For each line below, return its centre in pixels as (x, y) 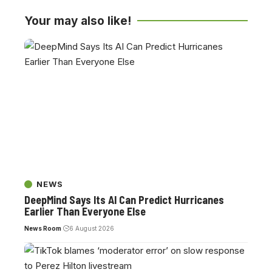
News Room (43, 228)
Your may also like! (78, 21)
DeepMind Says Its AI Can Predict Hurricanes (124, 199)
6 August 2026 (91, 228)
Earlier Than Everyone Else (85, 211)
